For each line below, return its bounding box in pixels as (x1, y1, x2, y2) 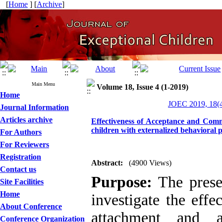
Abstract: (91, 159, 123, 167)
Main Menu (32, 81, 55, 87)
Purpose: (91, 173, 152, 191)
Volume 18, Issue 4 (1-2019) (97, 83, 188, 91)
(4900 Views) (129, 159, 171, 167)
